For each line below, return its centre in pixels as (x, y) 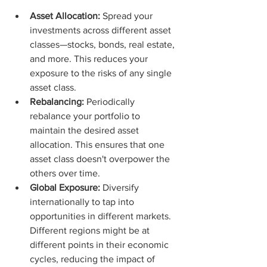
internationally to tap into (83, 201)
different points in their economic (100, 244)
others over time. (65, 173)
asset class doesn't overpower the (101, 159)
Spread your (128, 15)
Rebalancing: (57, 101)
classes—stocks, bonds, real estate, (103, 44)
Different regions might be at (91, 230)
